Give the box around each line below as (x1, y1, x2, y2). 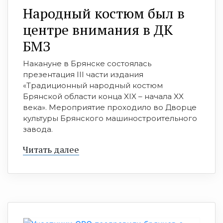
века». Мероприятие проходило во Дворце (23, 103, 197, 112)
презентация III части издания (23, 70, 143, 80)
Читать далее (23, 143, 79, 156)
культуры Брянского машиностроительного (23, 113, 197, 123)
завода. (23, 124, 53, 134)
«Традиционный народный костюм (23, 81, 163, 91)
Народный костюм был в (23, 4, 185, 23)
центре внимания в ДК (23, 20, 173, 39)
